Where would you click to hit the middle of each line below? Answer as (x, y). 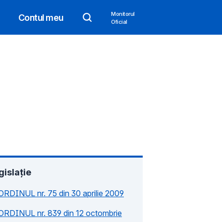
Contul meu (41, 17)
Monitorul (123, 14)
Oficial (119, 22)
